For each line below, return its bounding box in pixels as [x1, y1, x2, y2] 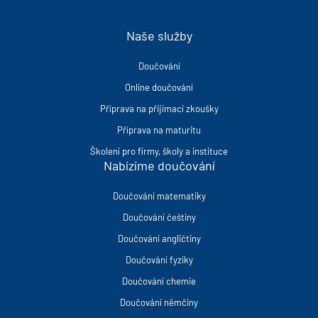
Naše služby [126, 28, 192, 43]
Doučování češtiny [122, 212, 196, 223]
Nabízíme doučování [103, 158, 215, 173]
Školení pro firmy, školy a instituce [90, 146, 228, 157]
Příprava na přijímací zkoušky [99, 103, 219, 114]
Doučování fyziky [125, 254, 193, 265]
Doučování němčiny [120, 297, 198, 308]
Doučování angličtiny [117, 233, 201, 244]
